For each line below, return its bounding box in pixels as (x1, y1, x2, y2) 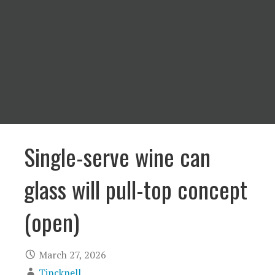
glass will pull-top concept (24, 172, 247, 207)
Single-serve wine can (24, 139, 211, 174)
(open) (24, 204, 79, 239)
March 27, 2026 (39, 247, 106, 261)
